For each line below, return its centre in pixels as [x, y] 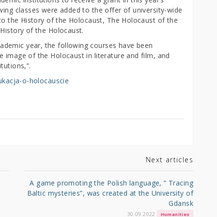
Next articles [169, 159]
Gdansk [181, 203]
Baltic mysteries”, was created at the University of [110, 193]
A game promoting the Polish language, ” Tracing [111, 183]
